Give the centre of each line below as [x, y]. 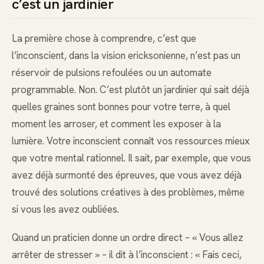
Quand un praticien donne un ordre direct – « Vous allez [128, 238]
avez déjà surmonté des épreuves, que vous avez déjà [127, 175]
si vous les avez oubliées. [65, 209]
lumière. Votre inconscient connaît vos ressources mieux [131, 141]
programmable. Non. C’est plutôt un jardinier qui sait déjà [131, 89]
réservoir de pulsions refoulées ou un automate [112, 72]
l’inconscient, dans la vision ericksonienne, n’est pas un [126, 55]
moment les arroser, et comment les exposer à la [116, 123]
